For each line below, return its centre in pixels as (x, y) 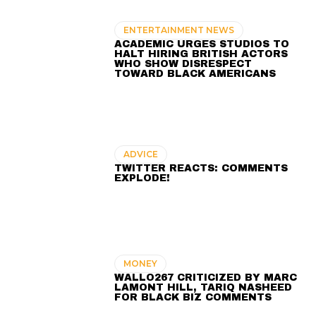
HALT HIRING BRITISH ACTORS (201, 54)
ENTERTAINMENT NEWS (179, 30)
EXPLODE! (142, 178)
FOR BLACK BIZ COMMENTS (193, 297)
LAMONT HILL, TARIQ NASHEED (203, 287)
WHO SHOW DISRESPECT (183, 64)
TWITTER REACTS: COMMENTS (201, 169)
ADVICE (141, 154)
